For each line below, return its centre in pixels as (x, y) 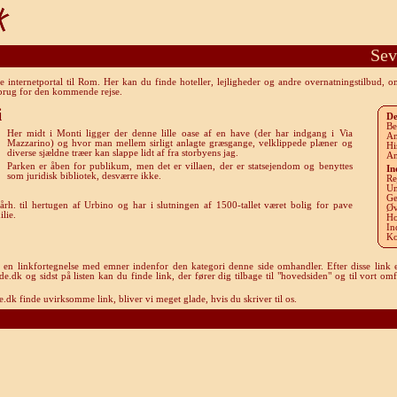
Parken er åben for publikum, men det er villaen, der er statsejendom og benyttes (179, 166)
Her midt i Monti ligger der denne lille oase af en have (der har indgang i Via (179, 133)
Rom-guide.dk (198, 319)
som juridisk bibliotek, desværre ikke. (84, 176)
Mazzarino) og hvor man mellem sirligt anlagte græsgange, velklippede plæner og (179, 143)
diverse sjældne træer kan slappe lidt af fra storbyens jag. (122, 153)
